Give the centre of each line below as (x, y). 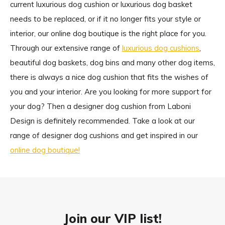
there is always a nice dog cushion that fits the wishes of (109, 77)
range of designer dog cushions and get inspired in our (104, 135)
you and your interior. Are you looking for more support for (111, 92)
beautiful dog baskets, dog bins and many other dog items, (113, 63)
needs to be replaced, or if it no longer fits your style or (105, 19)
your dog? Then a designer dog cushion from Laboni (100, 106)
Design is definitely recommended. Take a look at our (102, 121)
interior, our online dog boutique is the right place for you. (108, 33)
